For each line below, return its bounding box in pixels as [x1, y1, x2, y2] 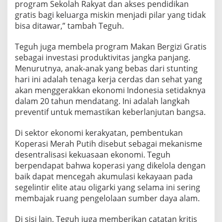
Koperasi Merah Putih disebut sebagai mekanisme [15, 138, 202, 149]
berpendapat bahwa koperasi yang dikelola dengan [15, 160, 206, 171]
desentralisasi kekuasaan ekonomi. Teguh [15, 149, 170, 160]
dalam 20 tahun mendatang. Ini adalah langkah [15, 95, 190, 107]
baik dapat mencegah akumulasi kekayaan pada [15, 170, 193, 182]
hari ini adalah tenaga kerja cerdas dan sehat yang [15, 73, 202, 85]
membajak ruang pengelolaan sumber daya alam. [15, 192, 200, 204]
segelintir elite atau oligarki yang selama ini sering [15, 181, 200, 193]
